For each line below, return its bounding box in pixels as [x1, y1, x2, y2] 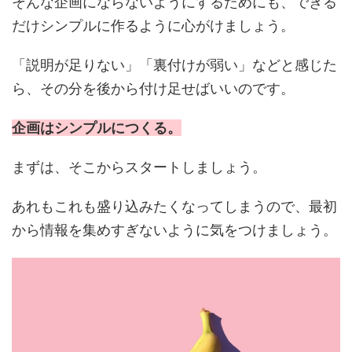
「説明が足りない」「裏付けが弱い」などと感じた [12, 56, 337, 73]
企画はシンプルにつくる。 [12, 119, 181, 136]
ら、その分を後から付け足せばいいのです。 [12, 79, 295, 97]
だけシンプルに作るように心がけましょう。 [12, 16, 295, 34]
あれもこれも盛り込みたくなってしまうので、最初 [12, 197, 337, 214]
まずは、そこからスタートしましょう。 [12, 158, 266, 175]
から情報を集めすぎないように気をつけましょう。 [12, 221, 337, 238]
